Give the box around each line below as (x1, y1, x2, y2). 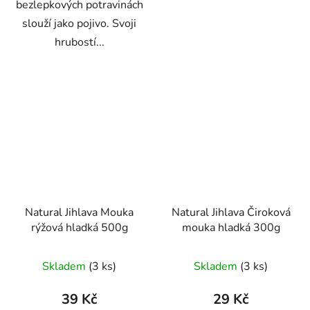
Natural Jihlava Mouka (25, 204, 134, 220)
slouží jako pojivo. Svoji (22, 16, 136, 32)
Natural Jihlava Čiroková (171, 204, 291, 220)
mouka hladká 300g (253, 219, 280, 235)
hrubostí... (54, 35, 104, 51)
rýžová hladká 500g (30, 219, 128, 235)
